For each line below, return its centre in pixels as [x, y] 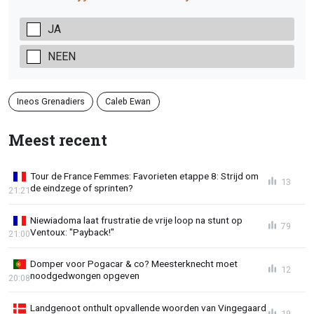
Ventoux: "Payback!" [72, 232]
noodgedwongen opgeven [85, 276]
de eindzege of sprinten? [82, 188]
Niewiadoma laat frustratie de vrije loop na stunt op [136, 220]
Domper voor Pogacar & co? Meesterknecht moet [134, 264]
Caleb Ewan [128, 101]
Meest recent [58, 140]
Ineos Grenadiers [51, 101]
